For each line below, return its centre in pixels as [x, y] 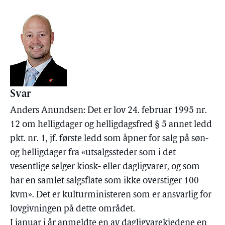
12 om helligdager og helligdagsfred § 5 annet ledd [111, 125]
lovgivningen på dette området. [73, 209]
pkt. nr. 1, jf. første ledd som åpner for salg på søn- [109, 139]
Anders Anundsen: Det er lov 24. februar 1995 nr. [108, 111]
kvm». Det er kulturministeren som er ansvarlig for [111, 195]
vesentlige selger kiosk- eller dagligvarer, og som [105, 167]
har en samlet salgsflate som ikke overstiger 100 [104, 181]
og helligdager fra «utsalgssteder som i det [93, 153]
